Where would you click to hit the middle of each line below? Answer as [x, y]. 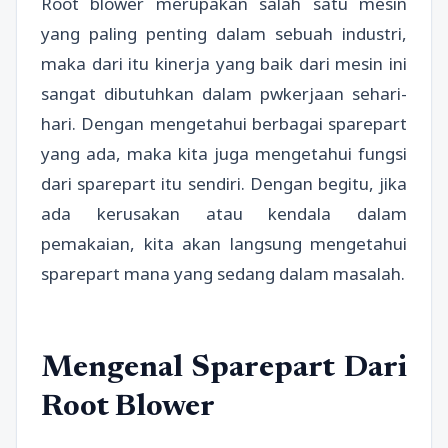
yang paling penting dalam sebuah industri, [224, 33]
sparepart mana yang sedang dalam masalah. [223, 273]
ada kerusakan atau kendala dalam [224, 213]
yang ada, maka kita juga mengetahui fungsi [224, 153]
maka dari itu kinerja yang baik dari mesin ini [224, 63]
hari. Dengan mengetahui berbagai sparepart [224, 123]
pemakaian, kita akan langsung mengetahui [224, 243]
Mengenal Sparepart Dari [224, 369]
